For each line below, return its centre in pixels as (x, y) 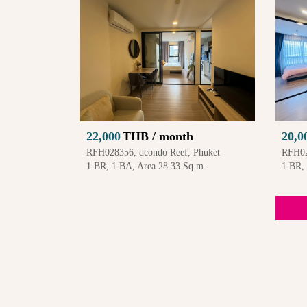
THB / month (158, 137)
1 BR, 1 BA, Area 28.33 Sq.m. (146, 167)
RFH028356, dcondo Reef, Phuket (153, 153)
